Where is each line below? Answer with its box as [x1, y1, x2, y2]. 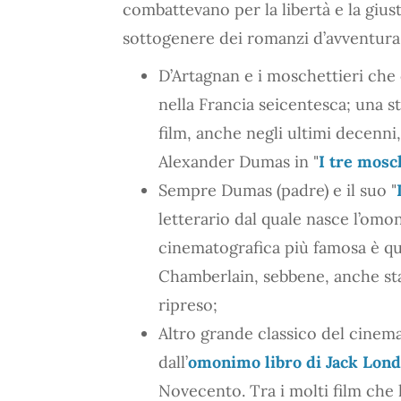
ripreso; [158, 294, 218, 315]
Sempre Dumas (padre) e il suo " [158, 179, 397, 200]
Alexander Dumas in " [158, 150, 319, 172]
